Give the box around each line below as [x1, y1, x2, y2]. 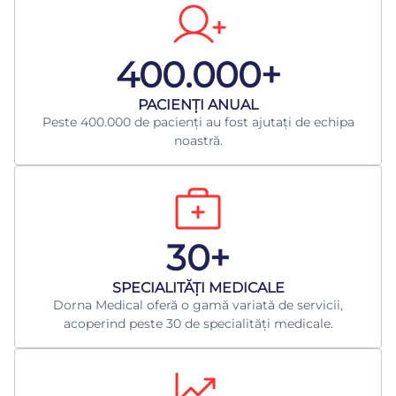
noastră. [173, 133, 223, 149]
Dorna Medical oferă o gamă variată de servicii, [53, 297, 343, 314]
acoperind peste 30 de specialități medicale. [63, 316, 333, 332]
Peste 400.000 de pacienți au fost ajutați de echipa [42, 114, 354, 131]
